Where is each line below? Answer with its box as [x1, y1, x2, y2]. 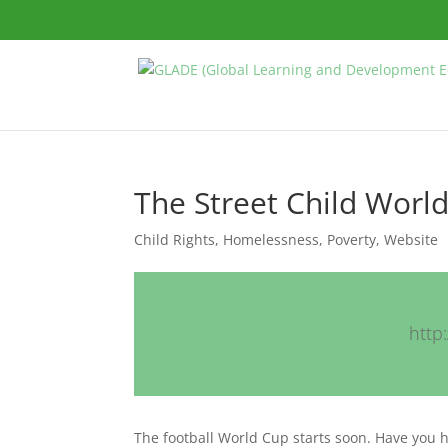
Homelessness [223, 229, 320, 249]
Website [384, 229, 439, 249]
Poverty [327, 229, 377, 249]
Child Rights [134, 229, 216, 249]
